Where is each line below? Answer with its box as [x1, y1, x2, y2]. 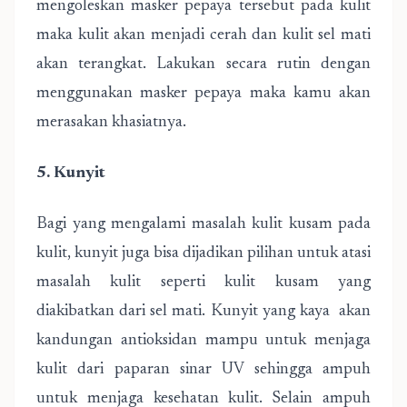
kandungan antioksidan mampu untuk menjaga [36, 333, 371, 349]
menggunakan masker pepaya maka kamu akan [36, 85, 371, 102]
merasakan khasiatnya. [36, 114, 186, 131]
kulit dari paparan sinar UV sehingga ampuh [36, 362, 371, 378]
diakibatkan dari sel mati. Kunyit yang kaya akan [36, 303, 371, 320]
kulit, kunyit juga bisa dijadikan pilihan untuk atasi [36, 245, 371, 262]
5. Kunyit [36, 165, 105, 182]
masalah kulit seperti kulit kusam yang [36, 274, 371, 291]
